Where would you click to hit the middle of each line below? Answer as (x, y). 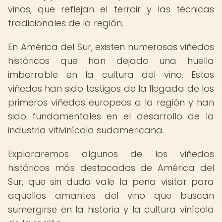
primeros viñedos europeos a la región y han (111, 102)
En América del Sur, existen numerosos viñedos (111, 47)
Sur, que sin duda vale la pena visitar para (111, 182)
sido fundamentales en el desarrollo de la (111, 116)
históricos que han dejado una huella (111, 61)
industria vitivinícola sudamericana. (86, 130)
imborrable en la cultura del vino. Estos (111, 75)
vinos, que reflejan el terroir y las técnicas (111, 9)
